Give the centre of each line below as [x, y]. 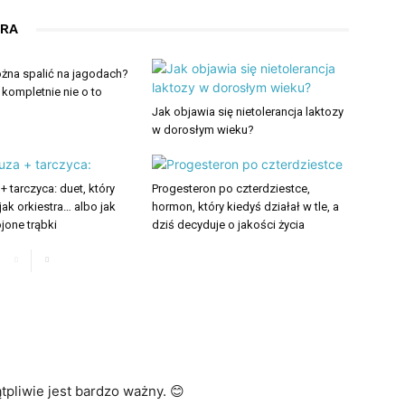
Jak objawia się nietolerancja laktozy [248, 112]
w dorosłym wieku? [203, 130]
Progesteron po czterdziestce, [231, 188]
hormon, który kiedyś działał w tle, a [245, 207]
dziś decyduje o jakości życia [228, 225]
